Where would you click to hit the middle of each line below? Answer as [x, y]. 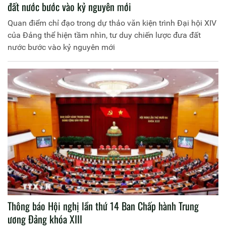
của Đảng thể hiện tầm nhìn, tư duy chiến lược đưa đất [104, 35]
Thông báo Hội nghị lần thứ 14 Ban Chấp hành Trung [103, 206]
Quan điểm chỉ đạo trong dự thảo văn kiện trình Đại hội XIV [112, 23]
